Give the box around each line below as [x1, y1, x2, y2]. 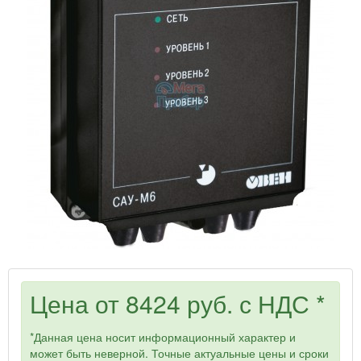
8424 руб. [126, 285, 233, 321]
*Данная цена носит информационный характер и [30, 328, 296, 345]
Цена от [30, 285, 126, 321]
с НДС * [233, 285, 326, 321]
